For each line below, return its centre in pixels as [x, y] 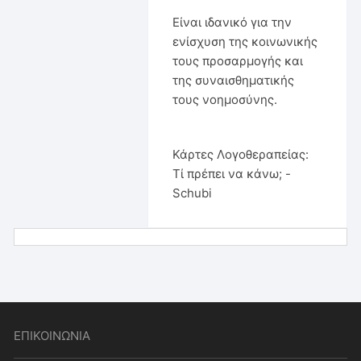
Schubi [192, 193]
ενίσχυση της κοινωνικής [245, 41]
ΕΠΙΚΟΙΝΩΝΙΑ [52, 335]
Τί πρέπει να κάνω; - [231, 173]
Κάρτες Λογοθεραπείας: [240, 154]
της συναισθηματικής [233, 80]
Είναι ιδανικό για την [232, 22]
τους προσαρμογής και [237, 60]
